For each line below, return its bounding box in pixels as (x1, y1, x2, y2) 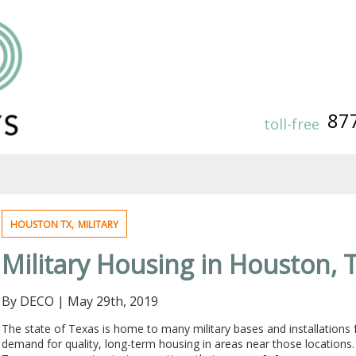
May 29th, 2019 (68, 292, 159, 310)
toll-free (264, 114, 319, 133)
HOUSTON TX (10, 218, 72, 231)
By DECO (2, 292, 55, 310)
